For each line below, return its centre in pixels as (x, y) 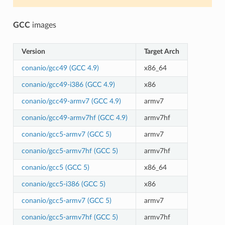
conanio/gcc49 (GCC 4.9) (60, 68)
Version (33, 51)
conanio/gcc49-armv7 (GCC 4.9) (71, 101)
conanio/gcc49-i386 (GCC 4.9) (68, 84)
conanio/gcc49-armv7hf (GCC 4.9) (74, 118)
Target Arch (161, 51)
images (43, 25)
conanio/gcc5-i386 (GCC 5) (63, 184)
